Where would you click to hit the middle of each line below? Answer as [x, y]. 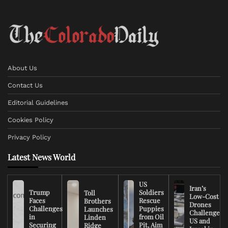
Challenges [46, 208]
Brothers [97, 201]
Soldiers [151, 192]
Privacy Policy [29, 137]
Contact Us [25, 85]
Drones [200, 204]
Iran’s [198, 188]
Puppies [151, 208]
